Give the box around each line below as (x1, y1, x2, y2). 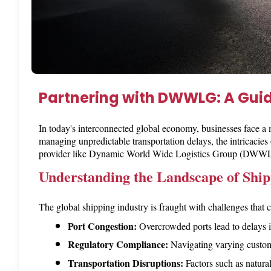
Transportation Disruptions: (68, 255, 183, 270)
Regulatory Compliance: (68, 237, 168, 252)
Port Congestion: (68, 218, 137, 233)
